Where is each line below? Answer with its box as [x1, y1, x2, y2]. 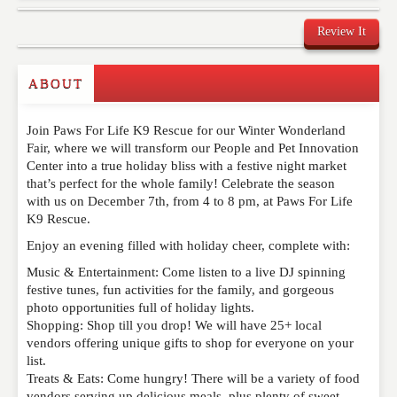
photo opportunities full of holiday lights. [27, 300, 254, 315]
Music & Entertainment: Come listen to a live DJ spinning [27, 265, 346, 280]
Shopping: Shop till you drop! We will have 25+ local [27, 318, 322, 333]
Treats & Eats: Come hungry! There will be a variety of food [27, 371, 360, 386]
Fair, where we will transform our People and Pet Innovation [27, 141, 359, 156]
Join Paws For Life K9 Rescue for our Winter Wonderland [27, 123, 346, 138]
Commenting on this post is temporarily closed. [18, 58, 279, 73]
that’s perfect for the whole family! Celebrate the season [27, 176, 335, 191]
